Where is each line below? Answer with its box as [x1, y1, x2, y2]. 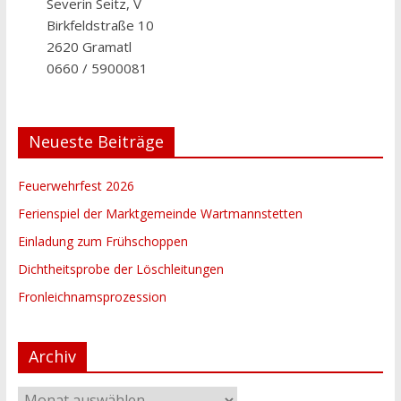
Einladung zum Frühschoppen [17, 232, 188, 250]
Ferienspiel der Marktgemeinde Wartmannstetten [17, 204, 303, 222]
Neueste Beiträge [28, 130, 164, 152]
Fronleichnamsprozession [17, 287, 166, 305]
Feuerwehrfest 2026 [17, 176, 134, 194]
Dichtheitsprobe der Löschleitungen [17, 260, 224, 277]
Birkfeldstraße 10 [47, 15, 155, 34]
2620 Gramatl [47, 37, 132, 55]
